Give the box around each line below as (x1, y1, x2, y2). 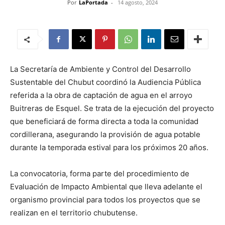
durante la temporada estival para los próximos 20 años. (10, 143, 208, 152)
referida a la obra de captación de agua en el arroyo (10, 90, 192, 100)
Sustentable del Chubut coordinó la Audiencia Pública (10, 77, 201, 87)
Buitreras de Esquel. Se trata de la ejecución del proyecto (10, 103, 214, 113)
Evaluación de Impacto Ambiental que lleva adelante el (10, 182, 202, 191)
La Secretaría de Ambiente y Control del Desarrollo (10, 64, 191, 74)
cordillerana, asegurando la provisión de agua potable (10, 130, 200, 139)
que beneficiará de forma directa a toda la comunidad (10, 117, 198, 126)
